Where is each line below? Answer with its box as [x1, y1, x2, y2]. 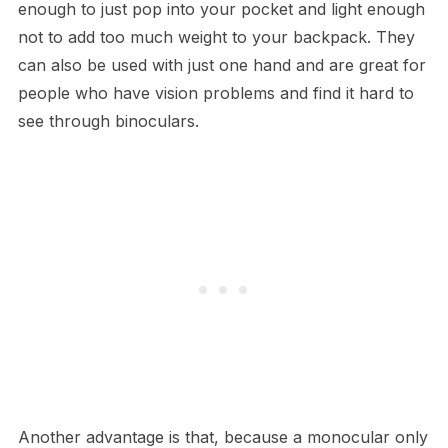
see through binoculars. [17, 111, 199, 132]
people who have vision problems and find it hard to [17, 83, 414, 104]
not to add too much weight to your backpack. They [17, 27, 415, 48]
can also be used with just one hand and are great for [17, 55, 426, 76]
